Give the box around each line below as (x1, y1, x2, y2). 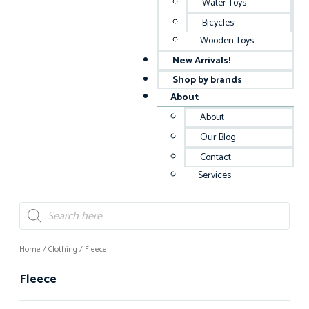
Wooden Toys (200, 33, 255, 49)
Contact (200, 150, 232, 166)
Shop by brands (172, 72, 243, 88)
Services (198, 168, 232, 183)
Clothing (48, 243, 77, 256)
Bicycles (202, 15, 235, 31)
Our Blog (200, 130, 237, 146)
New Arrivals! (172, 53, 231, 69)
